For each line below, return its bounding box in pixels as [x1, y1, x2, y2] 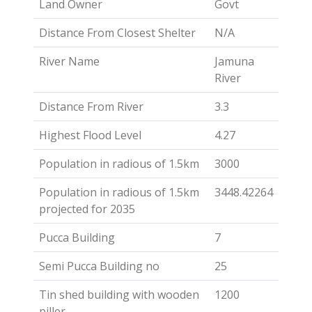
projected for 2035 [39, 201, 135, 217]
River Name [39, 54, 100, 69]
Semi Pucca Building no [39, 258, 159, 274]
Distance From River [39, 99, 143, 114]
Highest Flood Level [39, 127, 141, 143]
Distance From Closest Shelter [39, 25, 196, 40]
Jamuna [214, 54, 254, 69]
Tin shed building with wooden [39, 287, 199, 302]
